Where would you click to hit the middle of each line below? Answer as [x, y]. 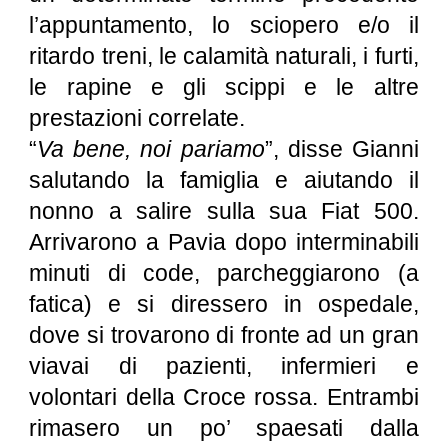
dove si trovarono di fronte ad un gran [224, 335]
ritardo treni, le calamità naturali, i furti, [224, 56]
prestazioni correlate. [137, 118]
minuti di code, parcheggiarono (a [224, 273]
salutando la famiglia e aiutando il [224, 180]
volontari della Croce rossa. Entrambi [224, 397]
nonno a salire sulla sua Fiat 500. [224, 211]
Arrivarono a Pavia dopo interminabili [224, 242]
